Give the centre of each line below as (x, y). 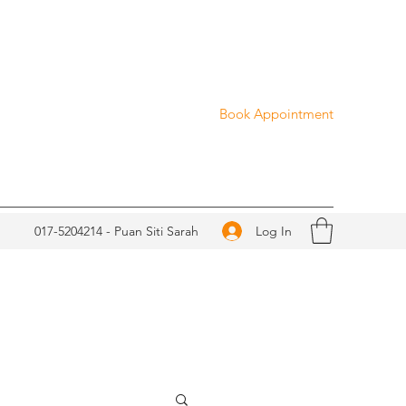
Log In (273, 231)
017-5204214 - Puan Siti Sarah (116, 231)
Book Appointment (276, 114)
